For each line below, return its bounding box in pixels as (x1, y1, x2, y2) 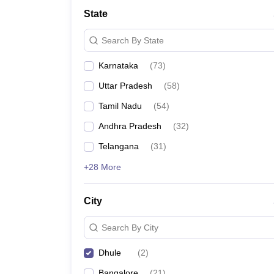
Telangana (98, 141, 139, 151)
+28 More (84, 162, 121, 172)
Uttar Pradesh (98, 81, 152, 91)
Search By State (102, 35, 164, 45)
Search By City (102, 222, 158, 232)
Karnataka (98, 61, 138, 70)
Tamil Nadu (98, 101, 142, 111)
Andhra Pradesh (98, 121, 161, 131)
